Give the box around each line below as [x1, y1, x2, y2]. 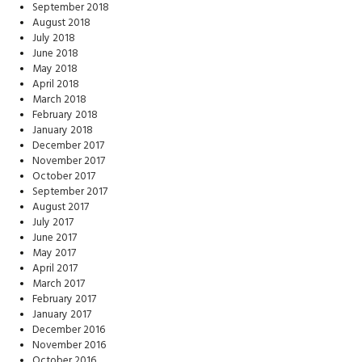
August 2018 [32, 15, 90, 31]
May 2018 [32, 61, 78, 77]
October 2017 [32, 169, 95, 184]
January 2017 [32, 307, 91, 322]
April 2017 [32, 261, 78, 276]
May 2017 [32, 246, 76, 261]
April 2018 [32, 77, 79, 92]
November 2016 [32, 338, 106, 353]
